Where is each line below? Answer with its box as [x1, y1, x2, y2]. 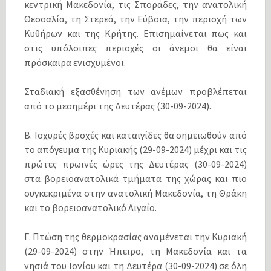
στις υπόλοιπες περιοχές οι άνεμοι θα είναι [24, 41, 247, 54]
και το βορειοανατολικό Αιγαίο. [24, 201, 157, 214]
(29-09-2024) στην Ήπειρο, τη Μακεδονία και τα [24, 244, 247, 257]
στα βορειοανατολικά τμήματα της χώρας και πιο [24, 172, 247, 184]
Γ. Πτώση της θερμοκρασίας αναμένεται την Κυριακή [24, 230, 247, 243]
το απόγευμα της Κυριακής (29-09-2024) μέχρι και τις [24, 143, 247, 155]
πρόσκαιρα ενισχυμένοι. [24, 56, 126, 68]
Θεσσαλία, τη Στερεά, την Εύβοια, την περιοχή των [24, 12, 247, 25]
